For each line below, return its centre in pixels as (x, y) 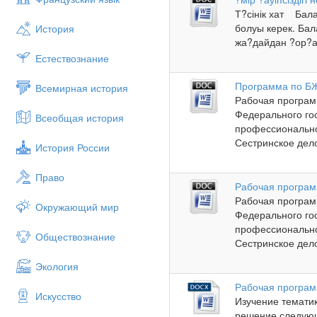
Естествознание (72, 58)
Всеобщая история (80, 117)
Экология (57, 266)
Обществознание (75, 236)
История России (73, 147)
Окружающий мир (77, 207)
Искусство (58, 296)
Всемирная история (82, 88)
